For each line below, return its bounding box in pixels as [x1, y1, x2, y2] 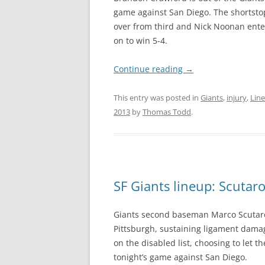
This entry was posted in [114, 92, 201, 103]
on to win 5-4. [114, 35, 167, 46]
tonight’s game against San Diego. [114, 251, 247, 263]
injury [227, 92, 247, 103]
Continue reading [114, 63, 185, 75]
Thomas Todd [143, 106, 191, 117]
